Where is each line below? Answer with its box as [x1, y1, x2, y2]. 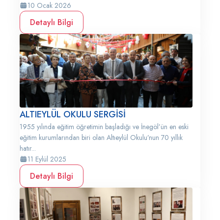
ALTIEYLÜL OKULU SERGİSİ [20, 108, 126, 121]
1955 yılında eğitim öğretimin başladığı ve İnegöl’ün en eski [20, 122, 189, 132]
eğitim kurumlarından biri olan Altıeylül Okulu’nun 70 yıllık [20, 133, 183, 142]
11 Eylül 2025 [27, 154, 66, 164]
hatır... [20, 143, 36, 153]
